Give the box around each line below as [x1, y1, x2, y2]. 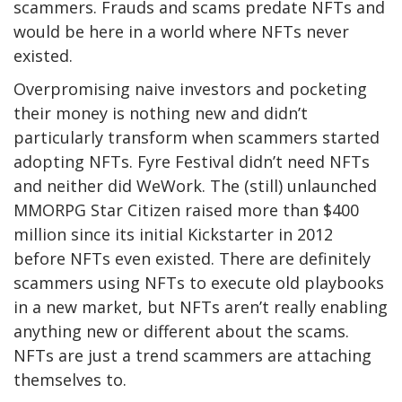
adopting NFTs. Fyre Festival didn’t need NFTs [13, 150, 370, 172]
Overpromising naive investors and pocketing [13, 77, 367, 100]
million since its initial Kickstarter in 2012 [13, 223, 333, 245]
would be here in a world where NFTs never [13, 20, 349, 42]
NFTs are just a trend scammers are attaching [13, 344, 371, 366]
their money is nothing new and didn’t [13, 101, 308, 124]
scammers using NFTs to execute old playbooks [13, 271, 384, 293]
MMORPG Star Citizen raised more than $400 [13, 198, 359, 221]
